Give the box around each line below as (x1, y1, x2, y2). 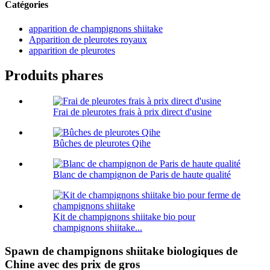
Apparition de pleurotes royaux (29, 34, 147, 45)
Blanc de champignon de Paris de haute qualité (53, 169, 231, 180)
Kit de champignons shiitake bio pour (53, 212, 195, 222)
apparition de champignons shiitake (29, 23, 163, 34)
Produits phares (5, 67, 103, 84)
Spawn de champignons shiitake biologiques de (5, 245, 237, 258)
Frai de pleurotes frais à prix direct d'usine (53, 107, 212, 118)
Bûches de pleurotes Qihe (53, 138, 151, 149)
